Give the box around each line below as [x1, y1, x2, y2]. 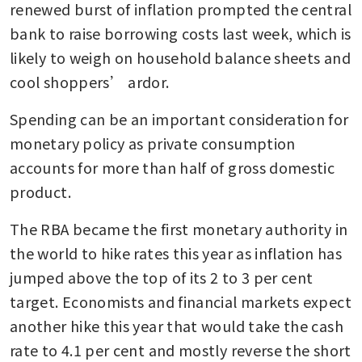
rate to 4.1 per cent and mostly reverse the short [10, 339, 351, 360]
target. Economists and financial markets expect [10, 290, 351, 312]
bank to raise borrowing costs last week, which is [10, 22, 351, 44]
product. [10, 180, 75, 202]
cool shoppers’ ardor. [10, 70, 170, 92]
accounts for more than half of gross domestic [10, 156, 335, 178]
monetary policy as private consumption [10, 132, 296, 154]
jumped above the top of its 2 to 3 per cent [10, 266, 314, 288]
